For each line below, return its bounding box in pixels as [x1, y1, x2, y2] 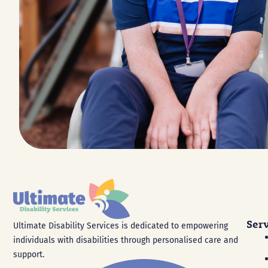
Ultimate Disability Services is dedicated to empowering [13, 221, 228, 231]
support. [13, 249, 44, 260]
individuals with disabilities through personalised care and [13, 235, 238, 245]
